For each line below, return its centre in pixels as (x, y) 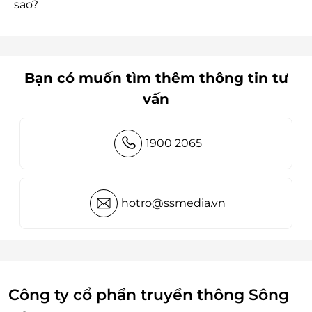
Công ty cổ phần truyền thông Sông (149, 295)
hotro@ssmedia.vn (173, 203)
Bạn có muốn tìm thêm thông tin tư (156, 78)
